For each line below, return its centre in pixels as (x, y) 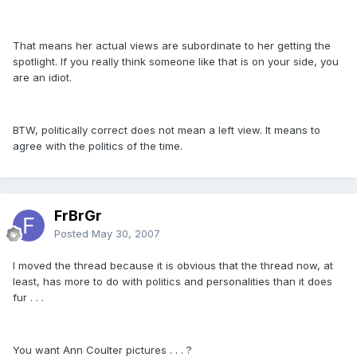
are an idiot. (42, 77)
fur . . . (28, 297)
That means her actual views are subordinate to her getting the (172, 45)
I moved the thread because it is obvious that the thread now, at (173, 265)
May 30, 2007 (126, 233)
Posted (73, 233)
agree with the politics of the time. (98, 145)
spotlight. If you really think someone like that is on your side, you (176, 61)
